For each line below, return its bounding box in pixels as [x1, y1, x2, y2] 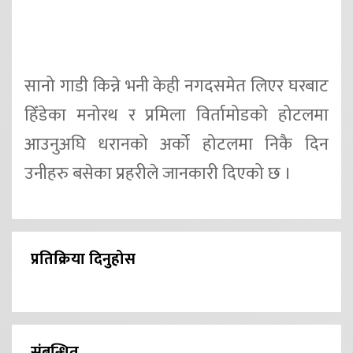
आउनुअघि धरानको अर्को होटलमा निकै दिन [24, 129, 329, 159]
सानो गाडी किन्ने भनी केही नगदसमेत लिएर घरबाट [24, 71, 329, 101]
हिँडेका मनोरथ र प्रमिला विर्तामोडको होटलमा [24, 100, 329, 130]
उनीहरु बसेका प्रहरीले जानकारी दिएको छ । [24, 158, 292, 188]
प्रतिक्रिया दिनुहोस [31, 246, 136, 273]
